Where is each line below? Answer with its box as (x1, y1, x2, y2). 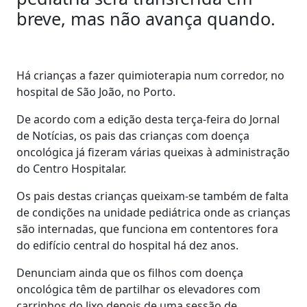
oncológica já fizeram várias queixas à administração (16, 144, 290, 160)
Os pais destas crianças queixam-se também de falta (16, 188, 288, 204)
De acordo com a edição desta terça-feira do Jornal (16, 111, 280, 127)
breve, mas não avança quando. (16, 6, 275, 30)
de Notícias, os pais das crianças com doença (16, 127, 249, 143)
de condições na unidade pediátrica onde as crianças (16, 204, 291, 220)
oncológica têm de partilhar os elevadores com (16, 281, 260, 297)
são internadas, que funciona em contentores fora (16, 221, 278, 236)
